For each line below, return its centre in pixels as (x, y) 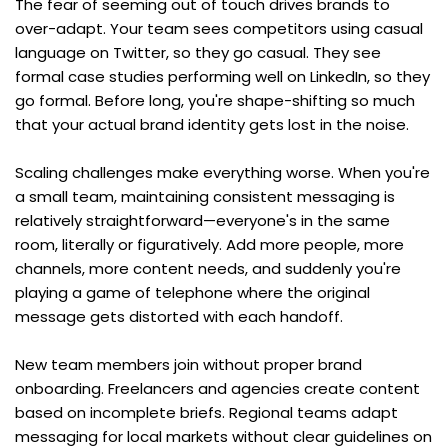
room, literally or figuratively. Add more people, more (209, 244)
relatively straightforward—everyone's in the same (202, 220)
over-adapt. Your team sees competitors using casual (219, 28)
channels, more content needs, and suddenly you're (208, 268)
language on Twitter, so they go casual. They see (198, 52)
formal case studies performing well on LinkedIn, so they (222, 76)
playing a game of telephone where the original (192, 292)
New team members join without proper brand (188, 364)
